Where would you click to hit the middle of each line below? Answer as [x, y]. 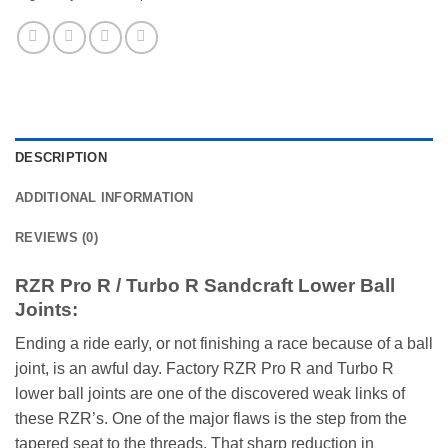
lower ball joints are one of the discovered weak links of [210, 394]
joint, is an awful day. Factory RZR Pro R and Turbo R [204, 369]
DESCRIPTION [61, 157]
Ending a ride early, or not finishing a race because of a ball [224, 344]
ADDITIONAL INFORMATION [104, 197]
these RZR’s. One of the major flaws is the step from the [211, 419]
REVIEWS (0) [56, 237]
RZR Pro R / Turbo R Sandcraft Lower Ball [205, 285]
